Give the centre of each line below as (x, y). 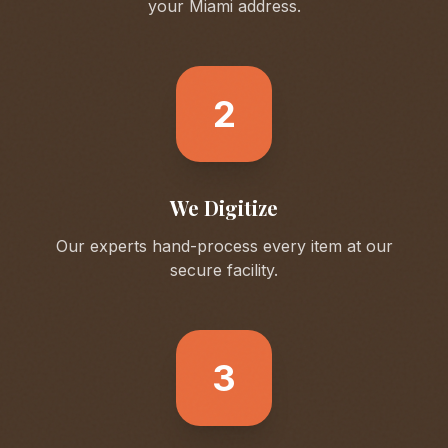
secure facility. (224, 270)
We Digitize (224, 207)
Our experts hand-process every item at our (224, 246)
